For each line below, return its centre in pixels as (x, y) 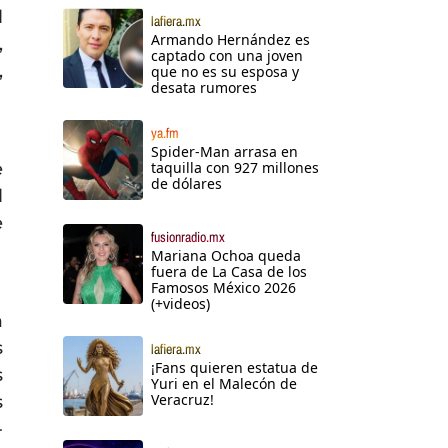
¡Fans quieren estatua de (234, 368)
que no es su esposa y (225, 72)
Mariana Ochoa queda (226, 256)
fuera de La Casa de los (229, 272)
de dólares (186, 184)
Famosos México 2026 (223, 288)
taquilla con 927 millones (235, 168)
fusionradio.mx (188, 237)
